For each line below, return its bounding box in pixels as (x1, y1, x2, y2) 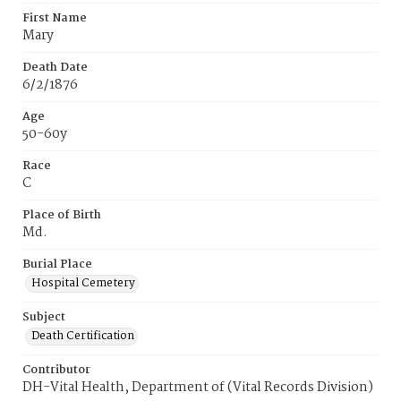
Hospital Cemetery (31, 274, 135, 293)
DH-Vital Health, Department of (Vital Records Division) (22, 377, 373, 398)
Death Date (22, 58, 88, 77)
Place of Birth (22, 206, 101, 225)
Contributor (22, 361, 90, 380)
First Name (22, 9, 87, 28)
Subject (22, 308, 65, 327)
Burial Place (22, 255, 92, 274)
